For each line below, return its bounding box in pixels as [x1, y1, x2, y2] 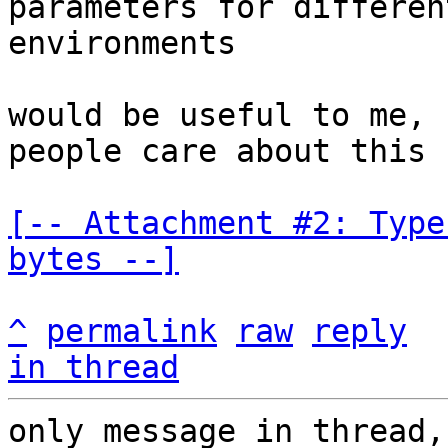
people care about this [8, 133, 426, 169]
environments [8, 25, 236, 61]
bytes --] [8, 241, 179, 277]
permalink [46, 313, 217, 349]
